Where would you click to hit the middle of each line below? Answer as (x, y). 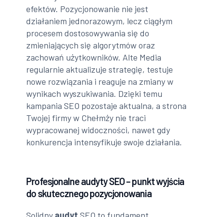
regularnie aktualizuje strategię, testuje (100, 70)
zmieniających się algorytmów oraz (91, 45)
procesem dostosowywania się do (88, 33)
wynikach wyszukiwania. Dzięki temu (94, 94)
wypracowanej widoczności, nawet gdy (98, 130)
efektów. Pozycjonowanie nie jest (87, 9)
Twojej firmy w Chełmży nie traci (86, 118)
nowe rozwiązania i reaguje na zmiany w (100, 82)
